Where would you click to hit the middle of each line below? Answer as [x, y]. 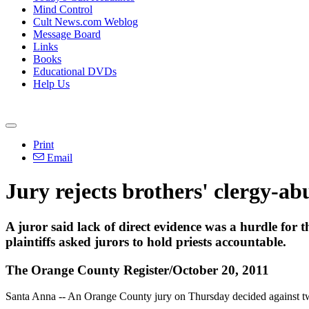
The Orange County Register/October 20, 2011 [137, 270]
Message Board [67, 34]
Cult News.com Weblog [86, 22]
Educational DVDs [75, 71]
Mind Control [63, 9]
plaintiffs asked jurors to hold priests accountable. [146, 241]
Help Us [51, 84]
